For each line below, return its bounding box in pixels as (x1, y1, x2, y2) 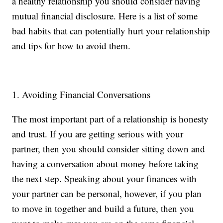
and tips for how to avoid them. (12, 39, 131, 52)
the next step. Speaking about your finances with (12, 172, 197, 185)
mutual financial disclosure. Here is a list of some (12, 9, 198, 22)
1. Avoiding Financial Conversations (12, 88, 151, 101)
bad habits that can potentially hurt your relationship (12, 24, 211, 37)
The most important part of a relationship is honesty (12, 112, 209, 125)
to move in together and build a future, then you (12, 202, 195, 215)
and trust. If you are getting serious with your (12, 127, 184, 140)
